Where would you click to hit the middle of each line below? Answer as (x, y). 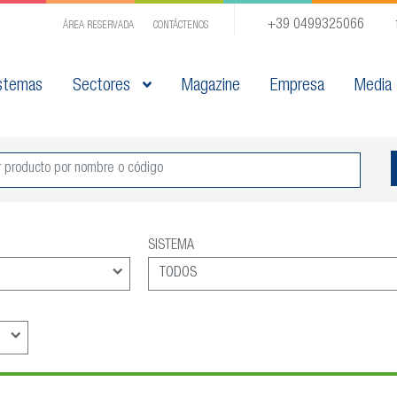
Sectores (104, 87)
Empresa (298, 87)
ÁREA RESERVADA (99, 26)
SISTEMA (171, 247)
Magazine (211, 87)
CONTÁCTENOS (181, 26)
